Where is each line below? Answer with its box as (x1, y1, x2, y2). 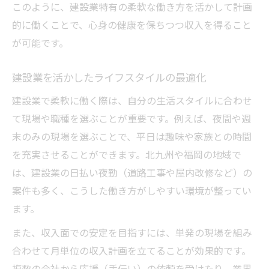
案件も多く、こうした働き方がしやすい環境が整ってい (12, 183, 252, 198)
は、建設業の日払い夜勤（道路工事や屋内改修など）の (12, 165, 252, 180)
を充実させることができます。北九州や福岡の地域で (12, 147, 241, 162)
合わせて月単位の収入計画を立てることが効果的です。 (12, 243, 251, 258)
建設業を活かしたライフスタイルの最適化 (12, 70, 206, 85)
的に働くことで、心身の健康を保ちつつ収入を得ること (12, 17, 252, 32)
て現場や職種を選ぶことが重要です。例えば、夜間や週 (12, 111, 251, 126)
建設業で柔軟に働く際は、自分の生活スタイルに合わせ (12, 93, 252, 108)
